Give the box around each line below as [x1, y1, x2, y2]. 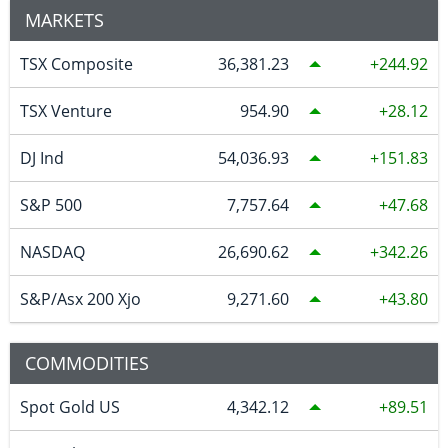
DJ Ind [19, 147, 64, 170]
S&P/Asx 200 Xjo [19, 288, 141, 311]
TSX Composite [19, 53, 133, 76]
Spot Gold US [19, 396, 120, 419]
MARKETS [25, 8, 104, 33]
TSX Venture [19, 100, 112, 123]
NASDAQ [19, 241, 85, 264]
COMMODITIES [25, 351, 149, 376]
